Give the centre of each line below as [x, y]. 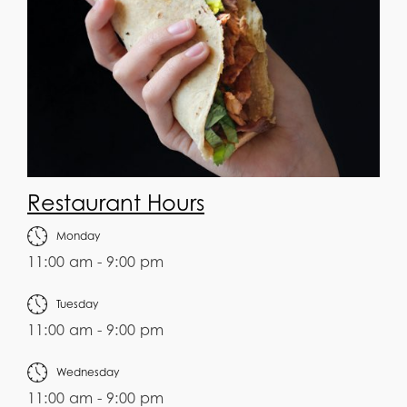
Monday [78, 236]
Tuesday [77, 304]
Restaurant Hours [116, 203]
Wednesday [88, 372]
